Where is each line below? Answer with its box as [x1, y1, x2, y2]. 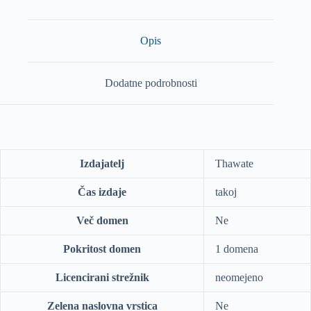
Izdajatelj [80, 157, 124, 169]
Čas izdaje [78, 185, 126, 198]
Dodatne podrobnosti [104, 76, 197, 89]
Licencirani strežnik [55, 271, 149, 283]
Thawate [215, 157, 253, 169]
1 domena [215, 242, 258, 255]
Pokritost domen [63, 242, 141, 255]
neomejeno [215, 271, 263, 283]
